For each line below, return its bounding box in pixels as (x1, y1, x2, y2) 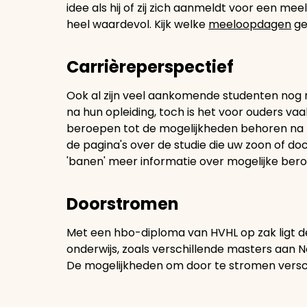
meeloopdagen (208, 16, 292, 32)
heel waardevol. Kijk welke (66, 16, 209, 32)
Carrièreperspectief (66, 56, 234, 78)
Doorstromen (66, 193, 180, 215)
